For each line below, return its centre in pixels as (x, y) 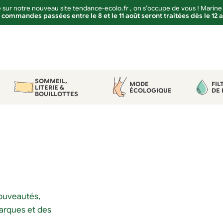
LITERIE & (50, 87)
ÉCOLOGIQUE (150, 90)
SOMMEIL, (51, 81)
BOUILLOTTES (57, 94)
